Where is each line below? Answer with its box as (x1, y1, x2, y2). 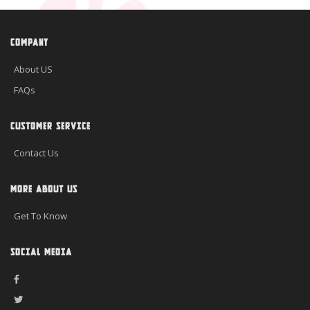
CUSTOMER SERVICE (10, 121, 91, 132)
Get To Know (14, 210, 67, 223)
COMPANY (10, 37, 48, 48)
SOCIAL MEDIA (10, 247, 72, 258)
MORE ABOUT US (10, 184, 77, 195)
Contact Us (14, 147, 59, 160)
